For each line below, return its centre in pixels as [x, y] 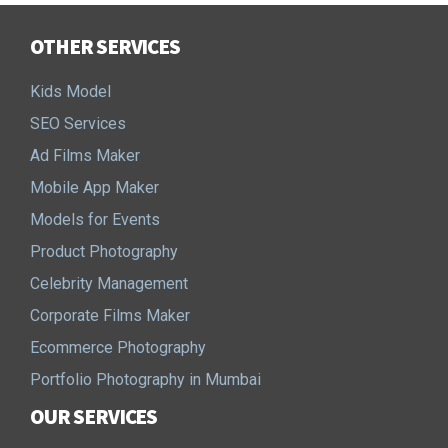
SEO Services [78, 124]
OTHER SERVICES [105, 47]
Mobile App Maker [94, 188]
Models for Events [95, 220]
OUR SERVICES [94, 417]
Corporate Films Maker [110, 316]
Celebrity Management [109, 284]
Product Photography [104, 252]
